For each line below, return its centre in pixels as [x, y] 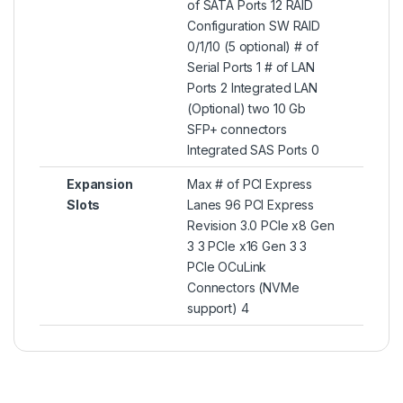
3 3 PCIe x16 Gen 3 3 [247, 246]
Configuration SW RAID [254, 25]
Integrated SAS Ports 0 [253, 149]
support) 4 [218, 308]
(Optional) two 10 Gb [247, 108]
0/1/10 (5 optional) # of [253, 46]
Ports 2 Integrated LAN [252, 87]
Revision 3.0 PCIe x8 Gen [261, 225]
